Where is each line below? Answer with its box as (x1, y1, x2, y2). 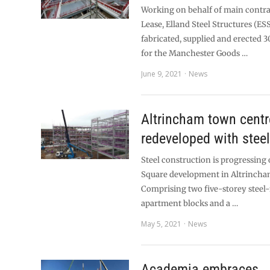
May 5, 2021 (141, 219, 182, 229)
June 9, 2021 (141, 69, 183, 79)
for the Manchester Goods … (141, 48, 248, 58)
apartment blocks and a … (141, 198, 239, 209)
